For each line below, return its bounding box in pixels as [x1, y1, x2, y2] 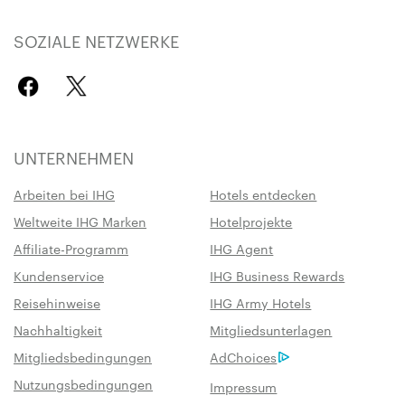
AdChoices [210, 347, 278, 366]
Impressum [210, 378, 278, 397]
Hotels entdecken [210, 184, 317, 203]
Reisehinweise [14, 293, 100, 312]
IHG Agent [210, 239, 274, 258]
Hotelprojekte [210, 212, 293, 231]
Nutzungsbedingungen [14, 374, 153, 393]
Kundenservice [14, 266, 104, 285]
